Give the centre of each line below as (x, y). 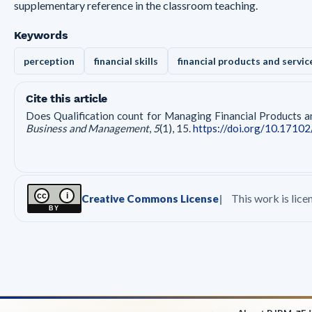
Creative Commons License (150, 198)
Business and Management (87, 128)
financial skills (126, 61)
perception (49, 61)
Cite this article (67, 99)
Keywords (41, 35)
